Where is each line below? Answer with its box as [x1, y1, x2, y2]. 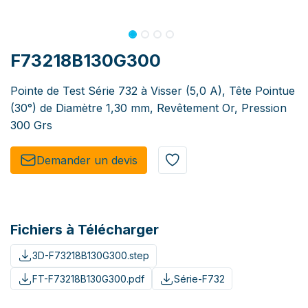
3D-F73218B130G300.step [32, 250, 149, 262]
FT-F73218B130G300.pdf [32, 272, 144, 285]
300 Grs [10, 118, 52, 133]
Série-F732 [173, 272, 225, 285]
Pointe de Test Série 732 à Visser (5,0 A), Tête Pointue [10, 84, 295, 98]
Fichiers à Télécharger [10, 221, 159, 239]
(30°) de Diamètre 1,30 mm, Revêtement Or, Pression [10, 101, 287, 115]
